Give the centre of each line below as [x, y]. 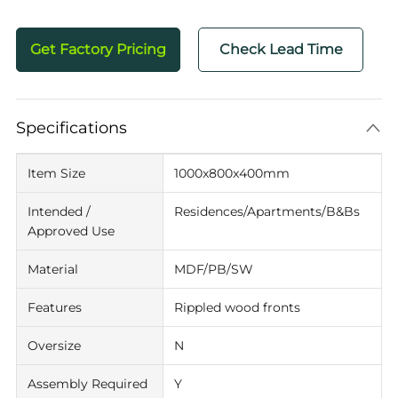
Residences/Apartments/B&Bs [267, 211]
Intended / [59, 211]
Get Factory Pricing [99, 49]
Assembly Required [87, 384]
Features [54, 307]
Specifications [71, 128]
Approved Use [71, 231]
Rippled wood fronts [237, 307]
